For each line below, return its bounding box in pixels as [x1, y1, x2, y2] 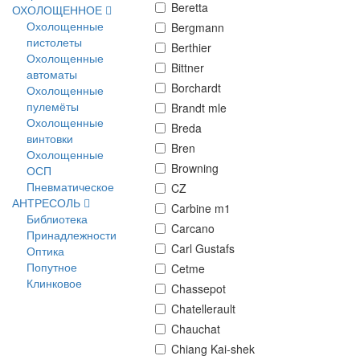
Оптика [27, 243, 64, 259]
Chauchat [171, 321, 220, 337]
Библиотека [27, 211, 88, 227]
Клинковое [27, 275, 82, 291]
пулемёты [27, 98, 79, 114]
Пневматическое [27, 178, 114, 194]
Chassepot [171, 280, 226, 297]
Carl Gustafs [171, 240, 235, 256]
